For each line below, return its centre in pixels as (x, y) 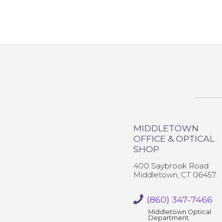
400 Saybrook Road (171, 166)
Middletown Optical (179, 212)
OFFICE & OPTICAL (174, 139)
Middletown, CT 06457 (174, 175)
